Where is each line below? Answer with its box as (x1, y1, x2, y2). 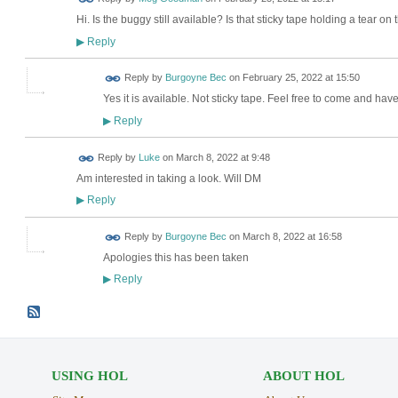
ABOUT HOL (262, 368, 345, 383)
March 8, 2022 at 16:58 (242, 231, 342, 243)
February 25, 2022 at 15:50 (242, 72, 360, 84)
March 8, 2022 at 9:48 (175, 152, 270, 163)
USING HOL (51, 368, 128, 383)
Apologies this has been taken (102, 251, 249, 264)
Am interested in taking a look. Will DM (76, 171, 261, 185)
